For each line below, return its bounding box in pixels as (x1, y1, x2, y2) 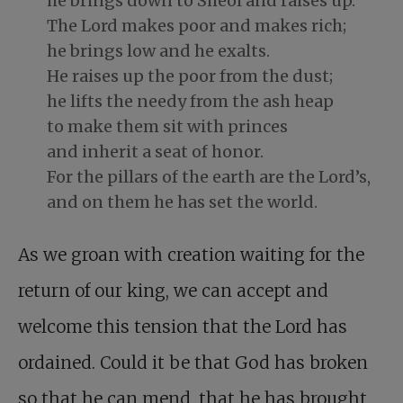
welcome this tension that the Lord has (18, 316, 347, 337)
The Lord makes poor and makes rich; (47, 15, 346, 36)
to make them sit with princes (47, 116, 288, 137)
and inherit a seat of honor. (47, 141, 264, 162)
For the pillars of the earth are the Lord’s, (47, 166, 371, 187)
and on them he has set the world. (47, 192, 318, 212)
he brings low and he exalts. (47, 40, 270, 61)
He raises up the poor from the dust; (47, 66, 333, 86)
